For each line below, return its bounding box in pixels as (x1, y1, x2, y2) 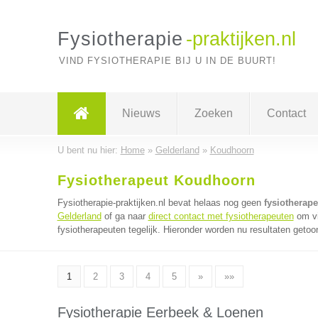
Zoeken (194, 107, 233, 119)
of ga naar (101, 211, 148, 221)
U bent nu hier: (57, 145, 121, 155)
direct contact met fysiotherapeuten (148, 211, 294, 221)
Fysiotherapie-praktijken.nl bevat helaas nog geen (57, 197, 264, 208)
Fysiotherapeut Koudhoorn (57, 172, 256, 188)
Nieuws (121, 107, 160, 119)
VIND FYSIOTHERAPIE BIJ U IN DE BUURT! (58, 55, 276, 66)
